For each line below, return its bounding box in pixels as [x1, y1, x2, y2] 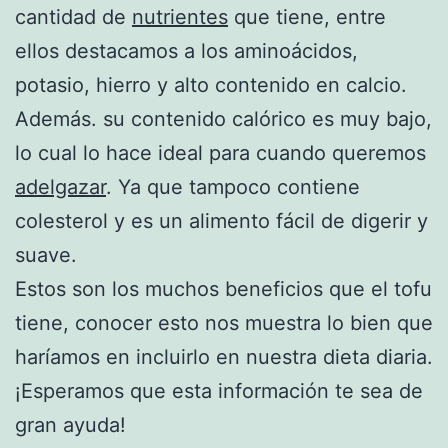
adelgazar [15, 174, 106, 199]
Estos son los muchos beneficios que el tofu [15, 276, 432, 301]
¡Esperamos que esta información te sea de [15, 378, 423, 403]
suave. [15, 242, 77, 267]
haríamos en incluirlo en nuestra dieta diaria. [15, 344, 433, 369]
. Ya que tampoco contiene [106, 174, 360, 199]
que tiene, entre [228, 4, 386, 29]
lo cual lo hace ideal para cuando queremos [15, 140, 426, 165]
